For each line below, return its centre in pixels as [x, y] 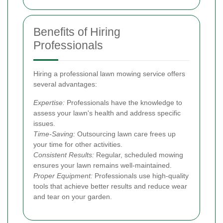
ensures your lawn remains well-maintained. [103, 166]
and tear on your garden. [73, 197]
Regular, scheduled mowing [139, 155]
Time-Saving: [54, 134]
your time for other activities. [78, 145]
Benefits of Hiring [77, 32]
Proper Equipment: [63, 176]
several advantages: [65, 84]
